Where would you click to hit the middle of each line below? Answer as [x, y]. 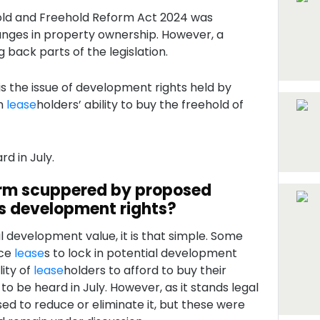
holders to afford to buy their [145, 270]
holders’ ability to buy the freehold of [140, 105]
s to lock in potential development [140, 253]
